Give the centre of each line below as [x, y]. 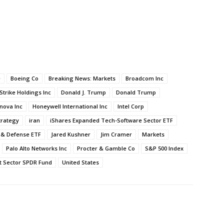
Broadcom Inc [144, 78]
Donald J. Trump [83, 92]
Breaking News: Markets [82, 78]
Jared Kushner [71, 134]
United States [80, 162]
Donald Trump [136, 92]
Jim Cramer [116, 134]
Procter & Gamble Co [106, 148]
